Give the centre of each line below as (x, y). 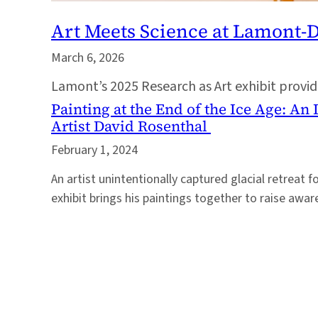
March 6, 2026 (88, 58)
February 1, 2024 (94, 150)
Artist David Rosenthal (131, 126)
